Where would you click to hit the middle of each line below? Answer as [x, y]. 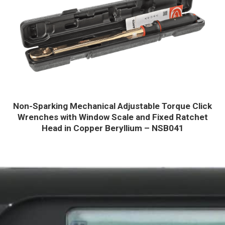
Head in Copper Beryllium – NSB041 [113, 128]
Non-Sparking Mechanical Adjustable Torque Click [113, 106]
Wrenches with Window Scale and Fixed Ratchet [113, 117]
